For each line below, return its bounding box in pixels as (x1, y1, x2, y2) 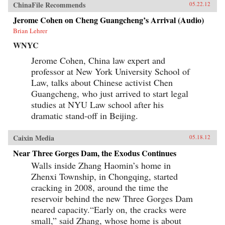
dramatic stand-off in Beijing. (31, 109, 138, 122)
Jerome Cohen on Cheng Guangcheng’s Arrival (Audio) (13, 14, 204, 26)
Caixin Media (13, 132, 54, 143)
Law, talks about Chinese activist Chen (31, 76, 173, 88)
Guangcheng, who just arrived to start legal (31, 87, 188, 99)
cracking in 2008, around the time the (31, 181, 168, 193)
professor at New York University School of (31, 65, 190, 77)
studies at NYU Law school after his (31, 98, 164, 110)
